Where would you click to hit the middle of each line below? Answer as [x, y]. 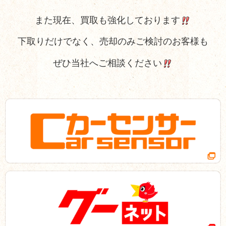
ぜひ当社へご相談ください [107, 63]
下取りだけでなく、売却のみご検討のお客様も [113, 42]
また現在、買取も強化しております [107, 20]
